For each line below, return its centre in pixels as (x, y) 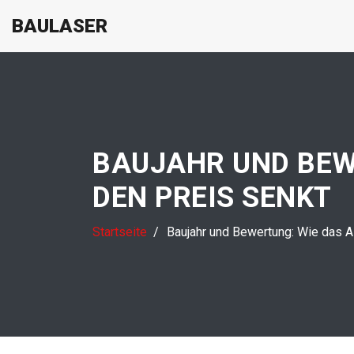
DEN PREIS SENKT (212, 198)
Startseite (120, 232)
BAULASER (60, 26)
